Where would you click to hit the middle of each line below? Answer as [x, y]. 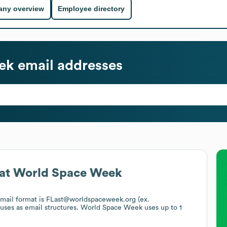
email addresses [68, 65]
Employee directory [91, 9]
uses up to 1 [162, 207]
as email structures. [48, 207]
